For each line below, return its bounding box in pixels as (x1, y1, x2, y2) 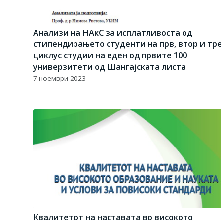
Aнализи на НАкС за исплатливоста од (33, 26, 192, 38)
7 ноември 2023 (33, 74, 86, 83)
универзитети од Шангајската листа (33, 60, 186, 72)
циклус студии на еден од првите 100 (33, 49, 187, 61)
